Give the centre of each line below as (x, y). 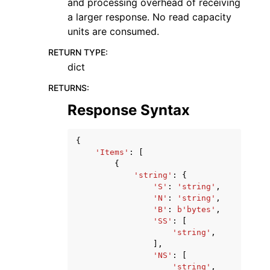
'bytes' (199, 209)
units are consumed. (113, 31)
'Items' (112, 152)
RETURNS (67, 88)
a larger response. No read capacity (149, 17)
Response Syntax (129, 110)
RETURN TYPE (77, 52)
